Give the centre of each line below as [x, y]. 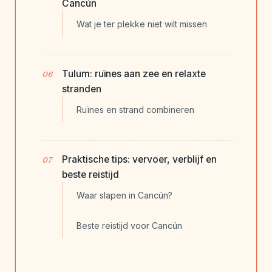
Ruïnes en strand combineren [135, 110]
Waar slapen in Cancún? [124, 195]
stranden [82, 89]
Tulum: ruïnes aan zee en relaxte [134, 74]
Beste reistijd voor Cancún [129, 226]
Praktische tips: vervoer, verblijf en [139, 160]
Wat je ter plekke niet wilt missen [142, 24]
